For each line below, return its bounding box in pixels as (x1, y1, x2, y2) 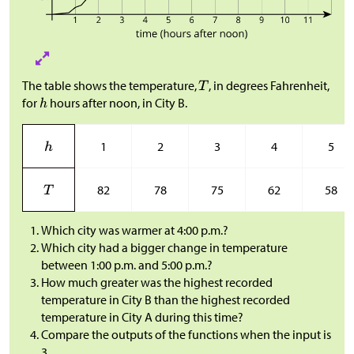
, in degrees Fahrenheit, (208, 77, 330, 93)
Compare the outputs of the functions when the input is (41, 326, 331, 342)
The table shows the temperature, (22, 77, 198, 93)
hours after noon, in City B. (47, 94, 190, 111)
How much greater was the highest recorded (41, 273, 273, 290)
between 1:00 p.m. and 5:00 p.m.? (41, 256, 213, 273)
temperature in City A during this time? (41, 308, 243, 325)
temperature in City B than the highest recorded (41, 291, 290, 307)
